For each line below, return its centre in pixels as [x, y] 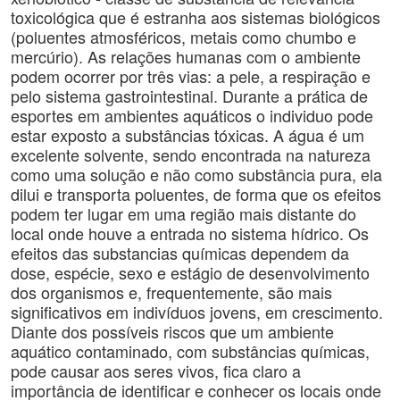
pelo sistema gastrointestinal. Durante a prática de [189, 96]
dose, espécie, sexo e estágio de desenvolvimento [190, 272]
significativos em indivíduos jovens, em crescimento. [197, 312]
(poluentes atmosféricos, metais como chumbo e [183, 37]
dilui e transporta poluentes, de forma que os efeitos [196, 194]
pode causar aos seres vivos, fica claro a [156, 371]
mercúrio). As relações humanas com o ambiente [186, 56]
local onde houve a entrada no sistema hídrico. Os [190, 233]
